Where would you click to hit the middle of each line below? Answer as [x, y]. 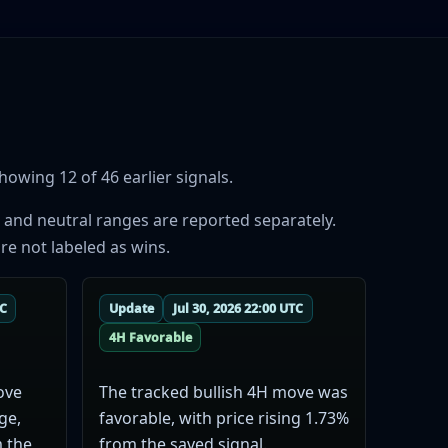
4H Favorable [150, 337]
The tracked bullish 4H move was [223, 391]
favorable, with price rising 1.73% [223, 417]
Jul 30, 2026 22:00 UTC [238, 309]
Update [131, 309]
